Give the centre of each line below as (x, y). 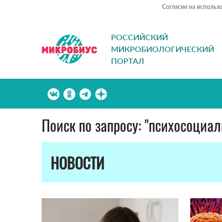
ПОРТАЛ (128, 61)
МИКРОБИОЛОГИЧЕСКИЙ (163, 49)
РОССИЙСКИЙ (139, 37)
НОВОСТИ (77, 163)
